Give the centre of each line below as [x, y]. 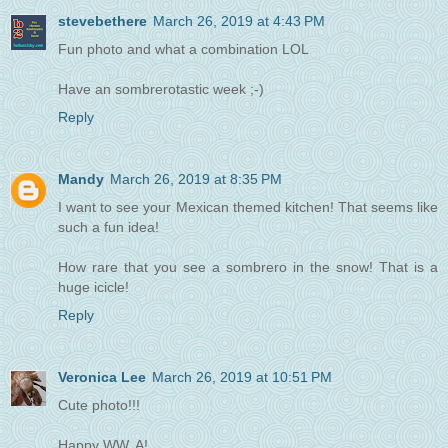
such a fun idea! [108, 227]
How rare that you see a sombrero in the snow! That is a [248, 267]
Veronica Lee [102, 377]
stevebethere [102, 21]
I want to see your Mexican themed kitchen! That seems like [248, 207]
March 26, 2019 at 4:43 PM [239, 21]
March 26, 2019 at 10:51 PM [242, 377]
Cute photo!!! [99, 405]
